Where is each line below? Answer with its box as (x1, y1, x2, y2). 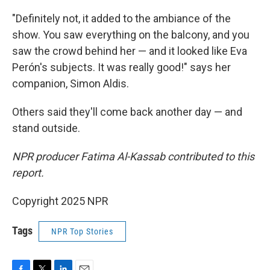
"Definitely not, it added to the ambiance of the (12, 12, 231, 25)
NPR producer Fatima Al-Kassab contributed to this (12, 150, 254, 163)
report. (12, 166, 44, 179)
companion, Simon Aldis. (12, 77, 129, 90)
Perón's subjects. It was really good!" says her (12, 61, 231, 74)
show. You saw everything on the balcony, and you (12, 28, 250, 41)
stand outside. (12, 122, 80, 134)
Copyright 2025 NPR (12, 195, 108, 207)
